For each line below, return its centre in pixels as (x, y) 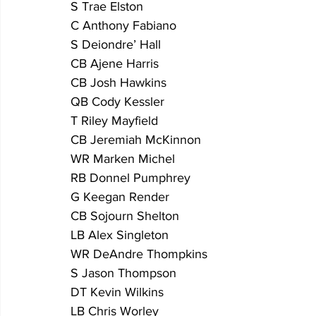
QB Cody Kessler (119, 102)
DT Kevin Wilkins (117, 292)
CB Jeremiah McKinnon (136, 140)
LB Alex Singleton (120, 235)
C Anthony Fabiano (125, 26)
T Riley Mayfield (114, 121)
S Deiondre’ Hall (116, 45)
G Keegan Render (120, 197)
